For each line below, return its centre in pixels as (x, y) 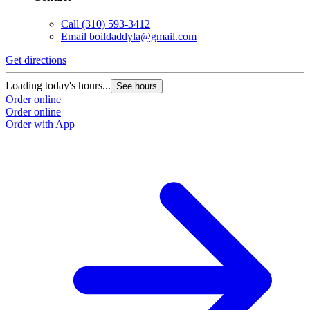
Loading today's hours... (58, 86)
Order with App (40, 125)
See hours (137, 86)
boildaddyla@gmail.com (143, 37)
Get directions (36, 60)
